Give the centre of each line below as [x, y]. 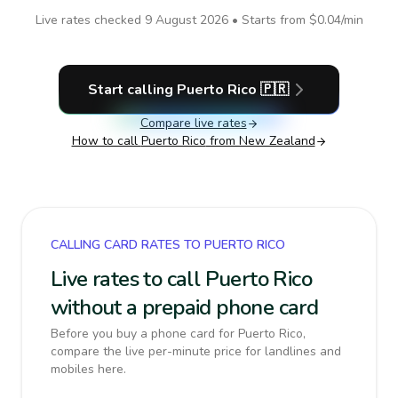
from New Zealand [260, 141]
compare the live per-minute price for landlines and [196, 351]
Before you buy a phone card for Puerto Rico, [178, 334]
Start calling [132, 90]
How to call [106, 141]
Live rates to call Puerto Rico [181, 279]
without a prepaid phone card [185, 307]
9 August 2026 [186, 20]
